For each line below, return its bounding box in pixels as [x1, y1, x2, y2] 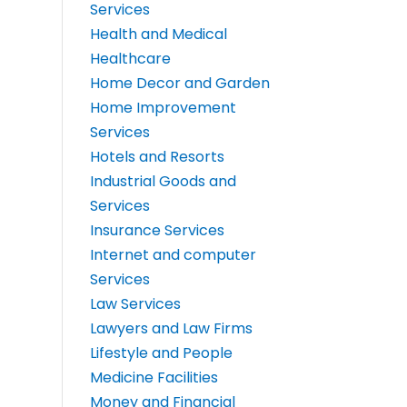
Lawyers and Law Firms [89, 318, 253, 340]
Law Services [89, 293, 181, 315]
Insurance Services [89, 220, 224, 242]
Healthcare [89, 48, 171, 70]
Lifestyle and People [89, 342, 233, 364]
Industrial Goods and [89, 171, 236, 193]
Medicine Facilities [89, 367, 218, 389]
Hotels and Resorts [89, 146, 224, 168]
